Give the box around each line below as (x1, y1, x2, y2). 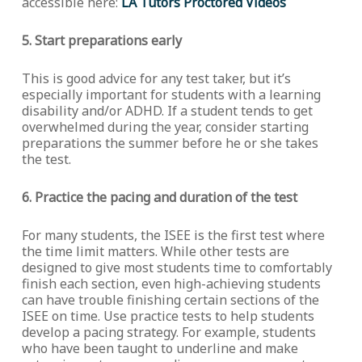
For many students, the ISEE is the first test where (21, 226, 325, 244)
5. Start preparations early (21, 32, 182, 49)
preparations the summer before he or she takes (21, 134, 318, 152)
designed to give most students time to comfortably (21, 259, 332, 276)
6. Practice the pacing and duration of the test (21, 188, 297, 206)
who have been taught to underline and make (21, 339, 298, 357)
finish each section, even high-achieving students (21, 275, 321, 293)
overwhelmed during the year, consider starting (21, 118, 309, 136)
